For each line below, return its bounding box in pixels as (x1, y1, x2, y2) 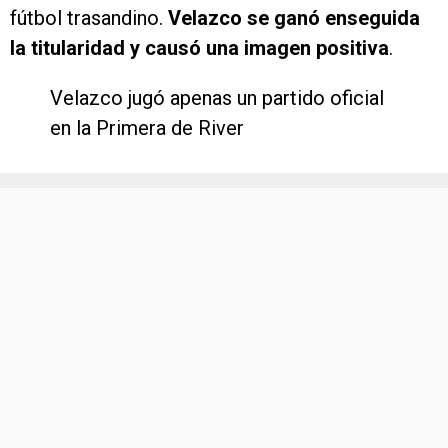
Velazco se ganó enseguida (168, 6, 420, 31)
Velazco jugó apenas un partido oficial (50, 86, 384, 111)
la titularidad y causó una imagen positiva (10, 36, 389, 61)
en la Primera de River (50, 116, 244, 141)
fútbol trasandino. (10, 6, 168, 31)
